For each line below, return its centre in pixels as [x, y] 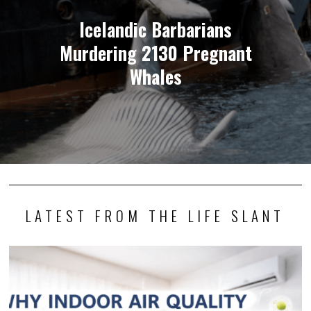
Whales [155, 76]
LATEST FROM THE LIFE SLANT [155, 215]
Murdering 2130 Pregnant [155, 53]
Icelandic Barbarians [155, 29]
